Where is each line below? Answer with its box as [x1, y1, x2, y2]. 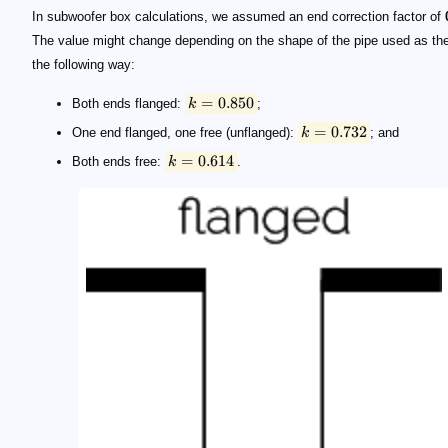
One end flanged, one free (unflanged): [72, 125, 298, 141]
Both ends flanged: [72, 96, 185, 112]
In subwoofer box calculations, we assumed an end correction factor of [32, 9, 445, 25]
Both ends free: [72, 154, 165, 170]
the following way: [32, 57, 135, 73]
